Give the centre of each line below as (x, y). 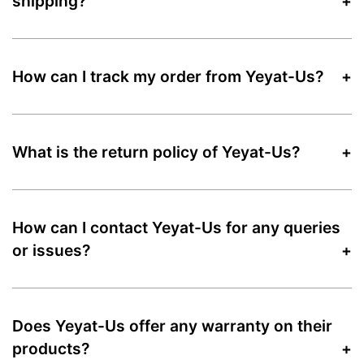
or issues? (51, 250)
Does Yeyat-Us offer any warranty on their (172, 325)
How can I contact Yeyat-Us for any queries (176, 227)
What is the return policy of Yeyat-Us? (156, 152)
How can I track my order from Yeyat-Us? (168, 76)
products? (51, 348)
